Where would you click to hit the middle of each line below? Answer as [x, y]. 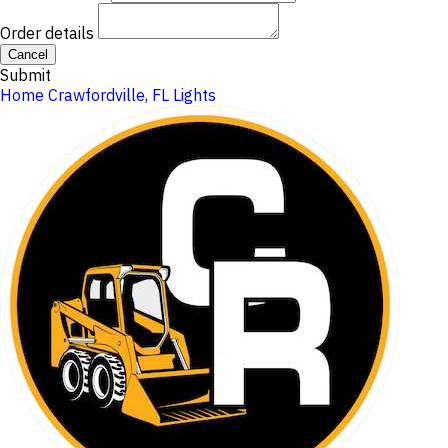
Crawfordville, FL [108, 95]
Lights [194, 95]
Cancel [28, 54]
